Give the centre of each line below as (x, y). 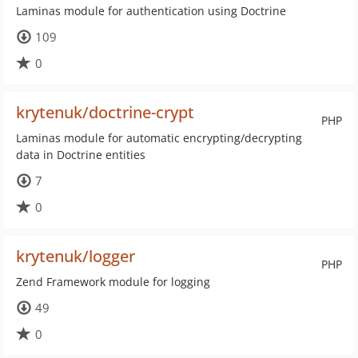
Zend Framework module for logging (113, 282)
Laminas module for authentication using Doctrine (151, 11)
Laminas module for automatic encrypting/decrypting (159, 138)
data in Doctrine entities (81, 155)
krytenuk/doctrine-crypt (105, 112)
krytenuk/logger (76, 256)
